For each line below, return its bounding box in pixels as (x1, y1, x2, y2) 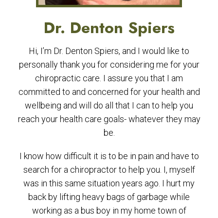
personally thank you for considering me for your (18, 59, 200, 70)
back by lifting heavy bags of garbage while (28, 192, 190, 202)
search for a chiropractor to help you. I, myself (23, 164, 195, 175)
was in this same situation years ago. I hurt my (23, 178, 195, 188)
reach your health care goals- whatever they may (18, 114, 200, 124)
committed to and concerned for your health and (18, 87, 200, 97)
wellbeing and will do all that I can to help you (25, 100, 193, 110)
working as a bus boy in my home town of (32, 205, 186, 216)
